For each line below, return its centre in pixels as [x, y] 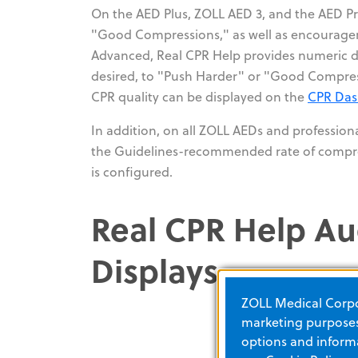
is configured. [132, 171]
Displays [155, 270]
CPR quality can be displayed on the [199, 96]
